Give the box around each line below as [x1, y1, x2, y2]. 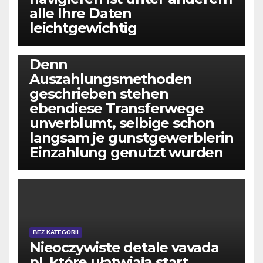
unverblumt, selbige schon [29, 114, 214, 131]
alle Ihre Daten [29, 4, 132, 22]
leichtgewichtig [29, 19, 137, 36]
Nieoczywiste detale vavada [29, 238, 219, 256]
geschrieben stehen [29, 85, 168, 102]
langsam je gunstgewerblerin [29, 129, 234, 146]
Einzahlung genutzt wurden [29, 143, 223, 161]
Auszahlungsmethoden [29, 70, 193, 87]
